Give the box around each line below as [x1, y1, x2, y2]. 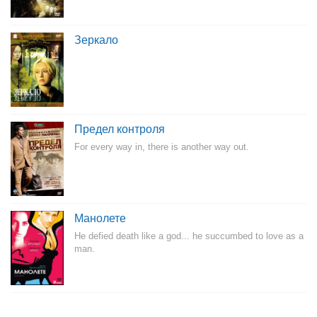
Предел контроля [74, 123, 165, 135]
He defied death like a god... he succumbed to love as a [74, 231, 304, 241]
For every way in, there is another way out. [74, 142, 249, 152]
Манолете [74, 212, 126, 224]
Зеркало [74, 34, 118, 46]
